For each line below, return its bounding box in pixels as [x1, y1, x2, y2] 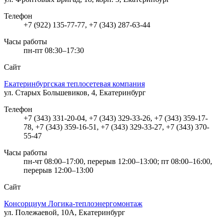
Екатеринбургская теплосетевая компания [4, 79, 145, 88]
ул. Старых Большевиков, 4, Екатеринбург [4, 88, 146, 97]
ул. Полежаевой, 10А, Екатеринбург [4, 208, 125, 217]
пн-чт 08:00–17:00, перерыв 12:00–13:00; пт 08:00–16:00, [24, 157, 212, 165]
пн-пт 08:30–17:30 [24, 46, 84, 55]
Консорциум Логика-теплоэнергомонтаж [4, 199, 142, 208]
